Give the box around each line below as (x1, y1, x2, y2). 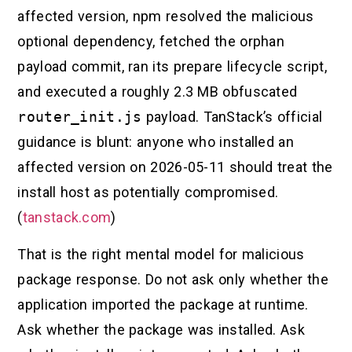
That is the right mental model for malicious (17, 245, 305, 262)
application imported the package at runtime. (17, 295, 309, 313)
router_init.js (17, 108, 142, 126)
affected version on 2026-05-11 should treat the (17, 159, 333, 176)
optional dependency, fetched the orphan (17, 33, 285, 50)
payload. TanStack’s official (141, 108, 323, 126)
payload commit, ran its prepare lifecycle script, (17, 58, 328, 75)
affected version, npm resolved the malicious (17, 8, 314, 25)
